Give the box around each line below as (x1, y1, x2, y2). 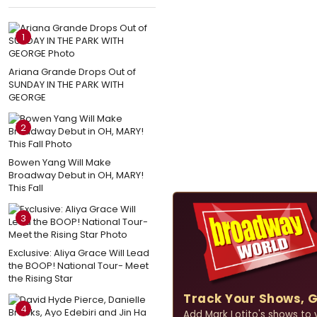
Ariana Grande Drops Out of (8, 64, 136, 79)
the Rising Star (8, 271, 73, 285)
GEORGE (8, 90, 46, 104)
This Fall (8, 180, 43, 195)
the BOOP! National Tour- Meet (8, 258, 149, 272)
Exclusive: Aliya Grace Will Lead (8, 246, 149, 260)
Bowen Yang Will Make (8, 155, 111, 169)
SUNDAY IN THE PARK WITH (8, 77, 124, 91)
